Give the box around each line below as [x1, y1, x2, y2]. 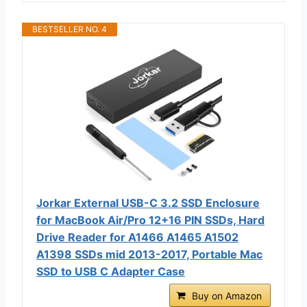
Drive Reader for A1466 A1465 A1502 [36, 230, 238, 244]
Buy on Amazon [192, 289, 262, 302]
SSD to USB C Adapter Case [36, 264, 185, 278]
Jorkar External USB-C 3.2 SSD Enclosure [36, 195, 260, 210]
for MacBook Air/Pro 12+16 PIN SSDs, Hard [36, 212, 265, 227]
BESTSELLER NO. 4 [32, 23, 107, 34]
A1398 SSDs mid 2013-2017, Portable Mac [36, 247, 262, 261]
